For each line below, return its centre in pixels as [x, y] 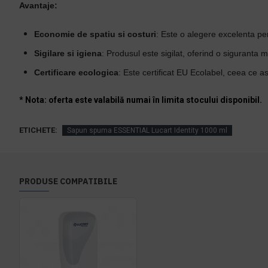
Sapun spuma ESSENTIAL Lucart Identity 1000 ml [147, 130]
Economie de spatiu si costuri [95, 34]
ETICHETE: [38, 130]
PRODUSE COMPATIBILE [68, 181]
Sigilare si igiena [68, 53]
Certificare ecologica [76, 72]
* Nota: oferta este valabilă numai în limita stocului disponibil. [141, 100]
